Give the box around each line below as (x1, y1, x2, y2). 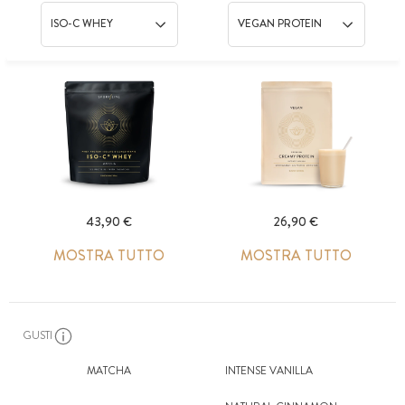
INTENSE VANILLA (224, 363, 313, 380)
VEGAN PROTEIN (237, 15, 322, 33)
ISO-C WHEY (50, 15, 113, 33)
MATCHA (87, 363, 131, 380)
